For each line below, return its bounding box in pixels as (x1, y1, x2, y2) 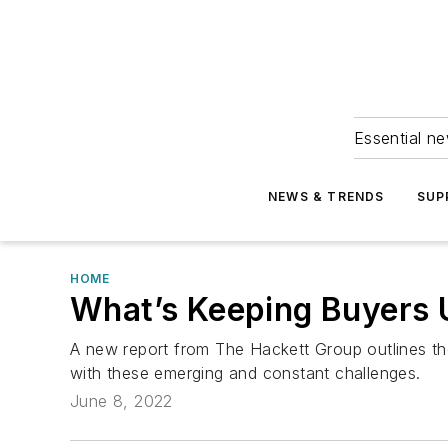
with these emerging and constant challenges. (70, 363, 421, 383)
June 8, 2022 (70, 391, 173, 412)
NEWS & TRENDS (268, 189, 385, 204)
